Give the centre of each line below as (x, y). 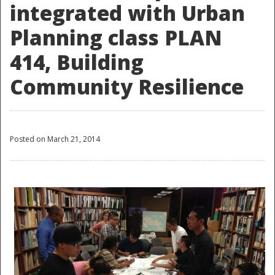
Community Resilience (127, 87)
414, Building (77, 63)
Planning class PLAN (116, 38)
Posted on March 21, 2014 (55, 139)
